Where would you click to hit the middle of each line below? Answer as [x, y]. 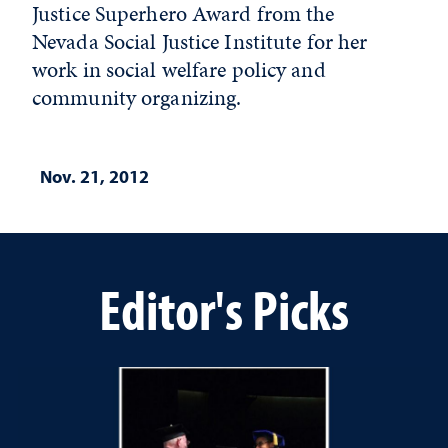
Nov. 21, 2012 [94, 176]
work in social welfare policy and [179, 69]
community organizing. [137, 97]
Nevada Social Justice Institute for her [200, 41]
